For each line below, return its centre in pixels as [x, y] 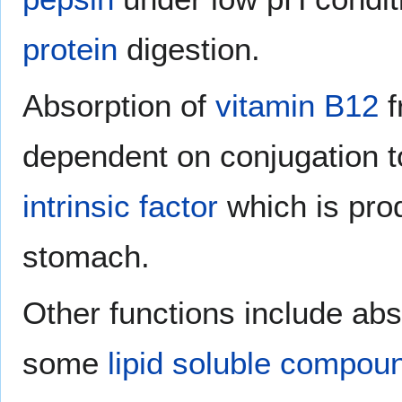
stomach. [86, 256]
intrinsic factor [120, 205]
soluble [222, 363]
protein [70, 48]
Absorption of [119, 105]
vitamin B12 [297, 105]
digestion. [189, 48]
